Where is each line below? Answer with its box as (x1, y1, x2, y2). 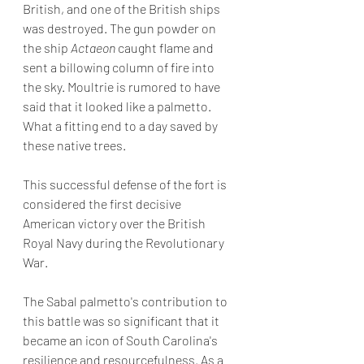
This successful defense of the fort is (23, 176, 229, 193)
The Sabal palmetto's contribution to (23, 293, 230, 310)
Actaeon (71, 40, 115, 56)
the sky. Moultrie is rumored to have (23, 79, 223, 95)
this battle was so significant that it (23, 313, 222, 329)
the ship (23, 40, 71, 56)
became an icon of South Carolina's (23, 332, 220, 349)
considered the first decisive (23, 196, 184, 212)
